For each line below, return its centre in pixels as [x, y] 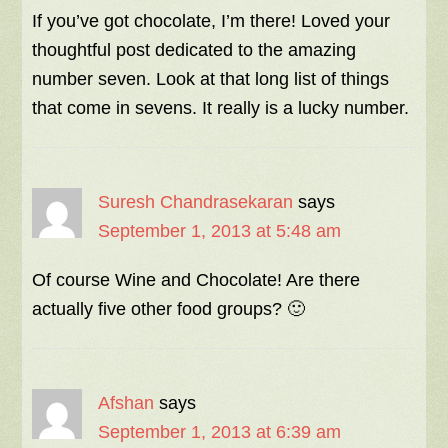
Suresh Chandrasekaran [196, 202]
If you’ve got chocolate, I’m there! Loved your [211, 21]
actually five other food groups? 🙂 [169, 309]
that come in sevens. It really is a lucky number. [221, 108]
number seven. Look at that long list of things [211, 79]
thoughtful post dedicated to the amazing [194, 50]
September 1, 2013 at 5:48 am [220, 231]
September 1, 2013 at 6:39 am [220, 432]
